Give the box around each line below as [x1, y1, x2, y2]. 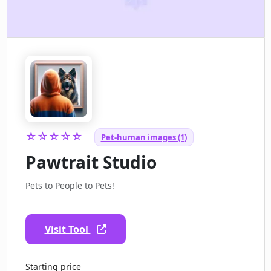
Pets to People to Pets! [25, 180, 114, 192]
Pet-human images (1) [100, 132, 187, 143]
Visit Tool [44, 223, 91, 237]
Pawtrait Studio [25, 151, 157, 174]
